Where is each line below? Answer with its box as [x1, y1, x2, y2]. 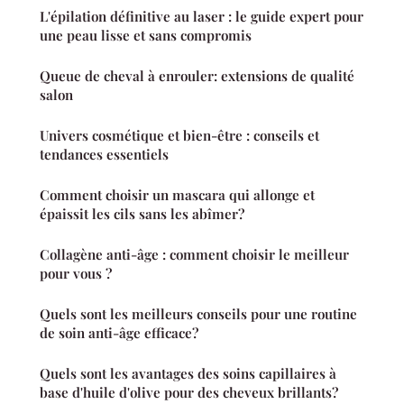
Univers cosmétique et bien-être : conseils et [40, 126, 319, 145]
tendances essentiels [40, 145, 169, 164]
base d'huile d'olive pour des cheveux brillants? [40, 383, 338, 402]
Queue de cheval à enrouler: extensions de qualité [40, 67, 354, 86]
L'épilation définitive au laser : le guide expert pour [40, 7, 363, 26]
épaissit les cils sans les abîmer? [40, 205, 244, 224]
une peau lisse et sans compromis [40, 26, 252, 45]
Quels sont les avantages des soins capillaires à [40, 364, 336, 383]
